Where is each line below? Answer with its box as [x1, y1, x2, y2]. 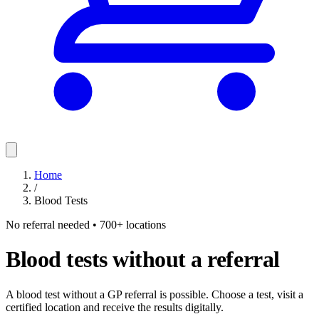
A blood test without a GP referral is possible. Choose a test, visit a [6, 288, 303, 300]
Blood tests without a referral [6, 246, 280, 273]
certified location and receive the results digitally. [6, 300, 224, 313]
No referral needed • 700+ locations [6, 219, 166, 231]
